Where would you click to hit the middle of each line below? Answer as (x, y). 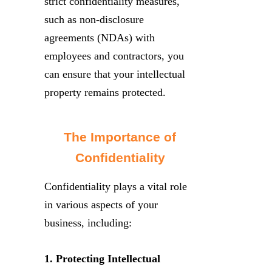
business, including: (88, 223)
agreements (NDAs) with (100, 37)
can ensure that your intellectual (115, 74)
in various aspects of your (101, 204)
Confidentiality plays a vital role (116, 186)
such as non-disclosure (94, 19)
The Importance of (120, 137)
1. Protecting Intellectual (102, 258)
